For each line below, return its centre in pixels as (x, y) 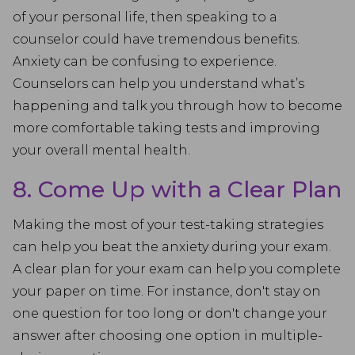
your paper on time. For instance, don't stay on (167, 291)
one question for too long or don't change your (170, 313)
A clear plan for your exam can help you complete (177, 269)
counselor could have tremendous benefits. (156, 39)
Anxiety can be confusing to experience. (145, 61)
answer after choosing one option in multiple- (168, 336)
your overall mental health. (101, 150)
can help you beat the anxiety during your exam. (172, 247)
